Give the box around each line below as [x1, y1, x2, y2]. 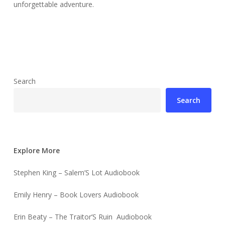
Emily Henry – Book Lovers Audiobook [13, 190, 139, 200]
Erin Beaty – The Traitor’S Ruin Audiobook [13, 212, 152, 222]
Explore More [13, 146, 60, 156]
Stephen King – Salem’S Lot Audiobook [13, 168, 140, 178]
